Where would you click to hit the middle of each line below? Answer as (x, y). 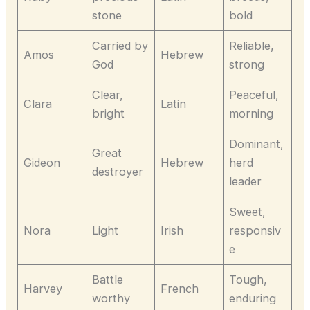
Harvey (43, 289)
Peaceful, (254, 95)
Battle (108, 280)
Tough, (248, 280)
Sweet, (248, 212)
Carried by (120, 46)
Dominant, (257, 144)
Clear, (108, 95)
